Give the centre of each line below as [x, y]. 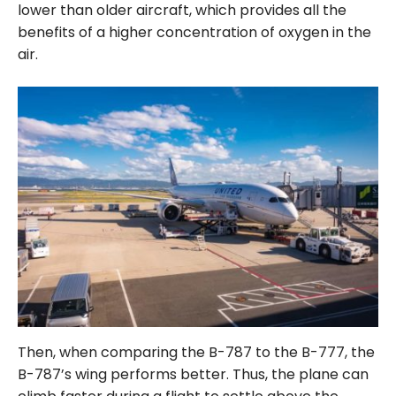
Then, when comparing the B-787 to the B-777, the [196, 353]
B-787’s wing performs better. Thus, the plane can [193, 375]
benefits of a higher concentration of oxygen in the [194, 33]
